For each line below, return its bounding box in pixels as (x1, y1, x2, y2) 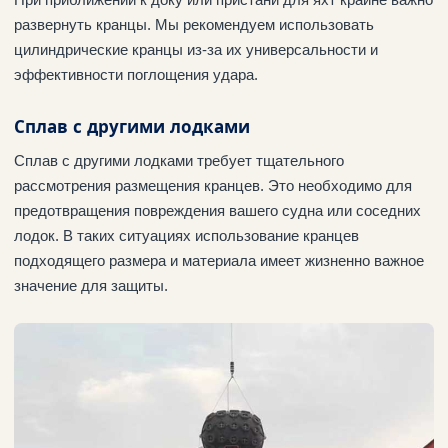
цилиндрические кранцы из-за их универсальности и (14, 41, 378, 59)
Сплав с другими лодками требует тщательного (14, 152, 344, 170)
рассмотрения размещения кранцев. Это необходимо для (14, 177, 412, 195)
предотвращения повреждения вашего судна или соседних (14, 202, 421, 220)
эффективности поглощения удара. (14, 66, 258, 84)
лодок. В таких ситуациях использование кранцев (14, 227, 359, 245)
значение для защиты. (14, 277, 168, 295)
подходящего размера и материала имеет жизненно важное (14, 252, 424, 270)
